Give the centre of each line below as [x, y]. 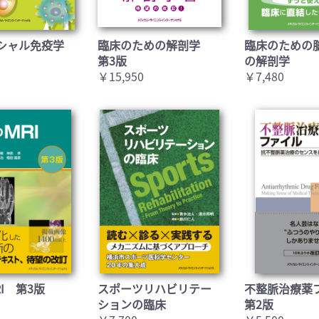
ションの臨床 [131, 304]
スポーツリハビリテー [154, 288]
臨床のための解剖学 [154, 45]
